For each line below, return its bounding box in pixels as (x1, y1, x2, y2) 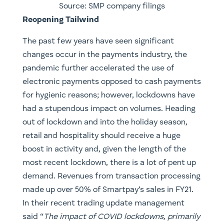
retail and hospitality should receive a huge (22, 131, 180, 140)
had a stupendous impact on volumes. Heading (22, 104, 195, 113)
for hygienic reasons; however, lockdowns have (22, 91, 195, 99)
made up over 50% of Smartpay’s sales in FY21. (22, 185, 193, 194)
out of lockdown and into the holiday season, (22, 118, 187, 126)
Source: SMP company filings (58, 2, 165, 10)
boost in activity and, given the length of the (22, 145, 186, 153)
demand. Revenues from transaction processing (22, 172, 200, 180)
